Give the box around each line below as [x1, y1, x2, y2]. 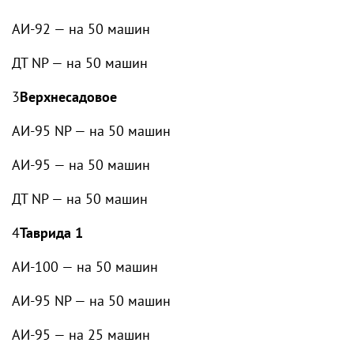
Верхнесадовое [20, 88, 117, 106]
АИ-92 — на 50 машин [12, 20, 150, 38]
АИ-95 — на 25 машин [12, 326, 150, 344]
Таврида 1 [20, 224, 83, 242]
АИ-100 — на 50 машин [12, 258, 158, 276]
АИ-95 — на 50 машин [12, 156, 150, 174]
